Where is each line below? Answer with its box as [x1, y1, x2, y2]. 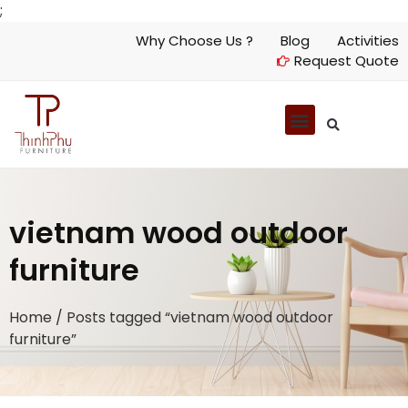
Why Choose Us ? [136, 31, 253, 50]
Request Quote [294, 51, 399, 70]
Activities [337, 31, 399, 50]
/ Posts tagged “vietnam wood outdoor [52, 307, 333, 328]
